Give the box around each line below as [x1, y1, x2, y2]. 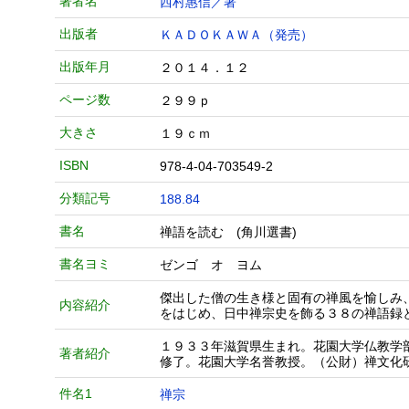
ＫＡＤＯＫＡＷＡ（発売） [160, 27, 313, 42]
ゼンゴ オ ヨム [160, 257, 262, 272]
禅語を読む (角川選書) [160, 225, 297, 239]
